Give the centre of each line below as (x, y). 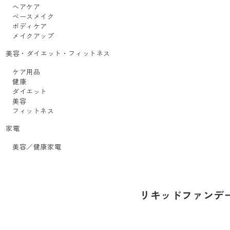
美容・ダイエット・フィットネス (58, 53)
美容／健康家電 (37, 147)
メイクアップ (33, 36)
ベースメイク (33, 16)
